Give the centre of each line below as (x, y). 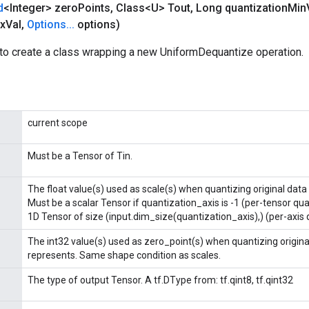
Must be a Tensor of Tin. (80, 156)
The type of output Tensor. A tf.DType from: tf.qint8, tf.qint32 (160, 280)
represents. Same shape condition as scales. (124, 255)
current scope (58, 123)
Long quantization (240, 8)
